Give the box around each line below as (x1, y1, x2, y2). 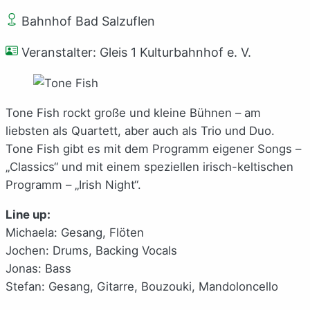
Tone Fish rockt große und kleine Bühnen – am (6, 105, 261, 120)
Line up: (6, 207, 51, 221)
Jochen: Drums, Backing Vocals (6, 243, 177, 257)
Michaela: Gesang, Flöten (6, 225, 144, 239)
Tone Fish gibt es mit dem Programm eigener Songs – (6, 141, 301, 156)
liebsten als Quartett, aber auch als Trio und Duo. (6, 123, 275, 138)
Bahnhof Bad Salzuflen (18, 13, 155, 28)
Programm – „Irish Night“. (6, 177, 141, 192)
